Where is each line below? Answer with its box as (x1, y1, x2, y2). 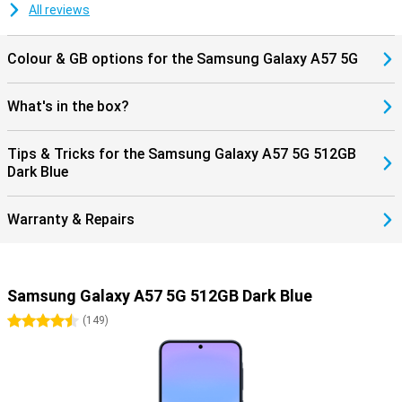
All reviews (29, 3, 90, 17)
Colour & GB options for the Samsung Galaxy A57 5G (7, 50, 358, 67)
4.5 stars (43, 314, 94, 328)
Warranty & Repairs (7, 211, 135, 228)
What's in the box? (7, 98, 129, 115)
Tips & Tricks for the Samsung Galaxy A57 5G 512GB (7, 145, 356, 162)
